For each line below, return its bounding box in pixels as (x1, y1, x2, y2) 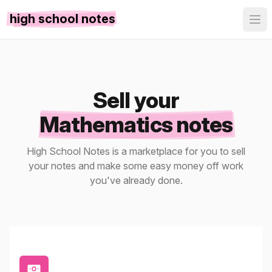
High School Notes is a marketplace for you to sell (27, 145, 245, 157)
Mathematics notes (39, 111, 233, 138)
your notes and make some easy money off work (29, 160, 243, 172)
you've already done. (89, 174, 183, 186)
